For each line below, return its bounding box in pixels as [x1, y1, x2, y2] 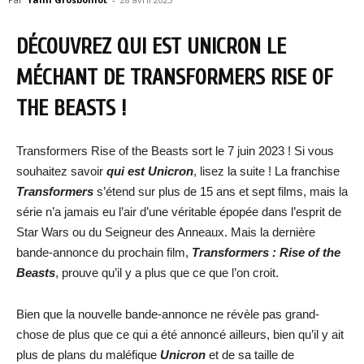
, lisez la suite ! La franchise [193, 164, 340, 178]
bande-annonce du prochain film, [16, 245, 188, 259]
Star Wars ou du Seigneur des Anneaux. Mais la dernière [16, 225, 315, 239]
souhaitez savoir [16, 164, 106, 178]
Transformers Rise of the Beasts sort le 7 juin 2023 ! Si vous [16, 144, 334, 158]
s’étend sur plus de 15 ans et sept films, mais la [97, 184, 348, 198]
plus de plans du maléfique [16, 348, 160, 362]
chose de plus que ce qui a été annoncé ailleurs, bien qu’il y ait [16, 327, 344, 341]
